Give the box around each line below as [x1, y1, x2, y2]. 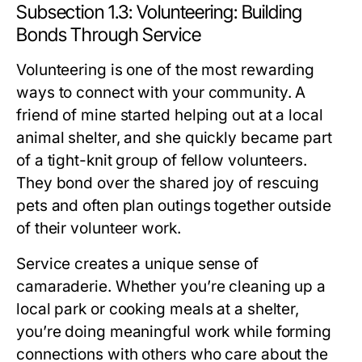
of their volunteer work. [16, 219, 181, 238]
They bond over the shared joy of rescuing [16, 174, 320, 192]
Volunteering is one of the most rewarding [16, 61, 315, 79]
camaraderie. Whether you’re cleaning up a [16, 277, 326, 296]
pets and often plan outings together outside [16, 196, 331, 215]
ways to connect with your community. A [16, 83, 306, 102]
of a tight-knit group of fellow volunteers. [16, 151, 307, 170]
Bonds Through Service [16, 23, 201, 46]
